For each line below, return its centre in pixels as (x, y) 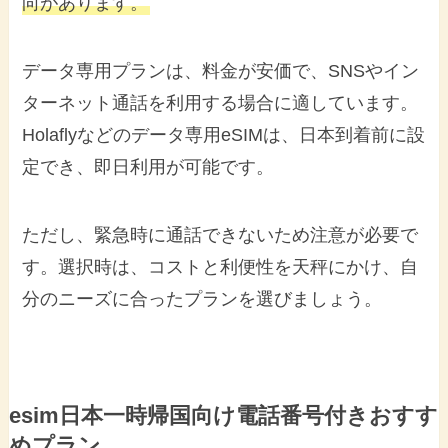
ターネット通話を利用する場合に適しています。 (220, 102)
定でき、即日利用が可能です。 (148, 166)
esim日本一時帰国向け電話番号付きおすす (223, 415)
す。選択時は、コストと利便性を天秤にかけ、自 (220, 266)
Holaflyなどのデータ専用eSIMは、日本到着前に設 (224, 134)
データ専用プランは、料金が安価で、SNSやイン (221, 70)
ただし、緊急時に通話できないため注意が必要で (220, 234)
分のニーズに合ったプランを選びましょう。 (202, 298)
